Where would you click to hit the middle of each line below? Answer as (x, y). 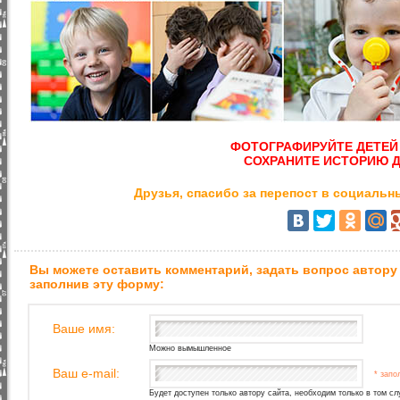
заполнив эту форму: (97, 284)
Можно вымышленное (190, 348)
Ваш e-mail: (86, 373)
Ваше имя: (84, 329)
